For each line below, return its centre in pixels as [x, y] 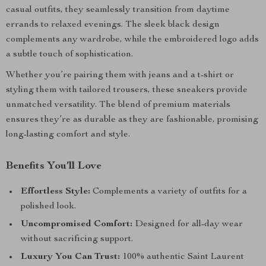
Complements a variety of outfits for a [169, 192]
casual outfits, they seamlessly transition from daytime [118, 10]
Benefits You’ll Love [54, 166]
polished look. [48, 207]
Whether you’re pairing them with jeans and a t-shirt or [120, 75]
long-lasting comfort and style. [68, 135]
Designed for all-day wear [188, 224]
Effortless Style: [56, 192]
